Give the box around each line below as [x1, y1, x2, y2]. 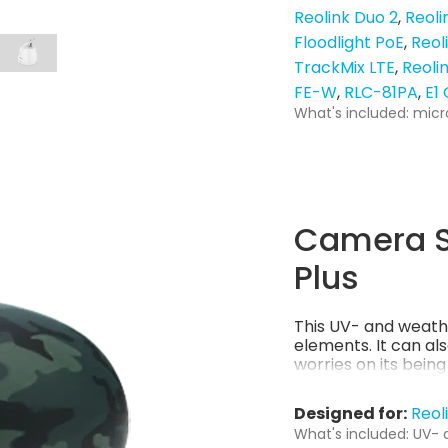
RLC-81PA [344, 81, 418, 105]
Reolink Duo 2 [294, 6, 398, 30]
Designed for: [294, 402, 407, 426]
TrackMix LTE [294, 56, 395, 80]
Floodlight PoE [294, 31, 404, 55]
